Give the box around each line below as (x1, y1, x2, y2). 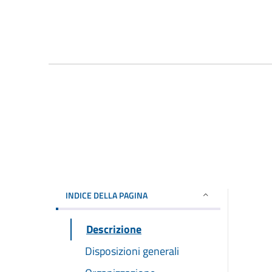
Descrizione (86, 220, 141, 237)
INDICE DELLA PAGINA (66, 188, 148, 202)
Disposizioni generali (85, 242, 179, 259)
